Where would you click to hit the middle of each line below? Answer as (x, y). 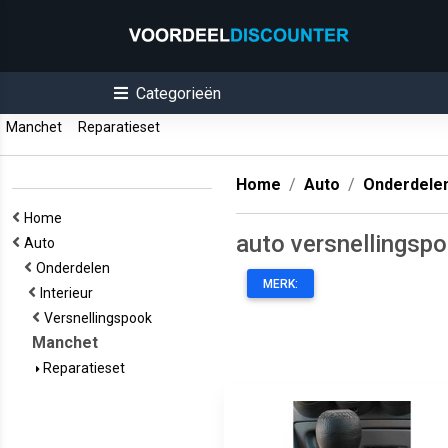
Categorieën (178, 93)
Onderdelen (76, 268)
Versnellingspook (101, 318)
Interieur (69, 293)
